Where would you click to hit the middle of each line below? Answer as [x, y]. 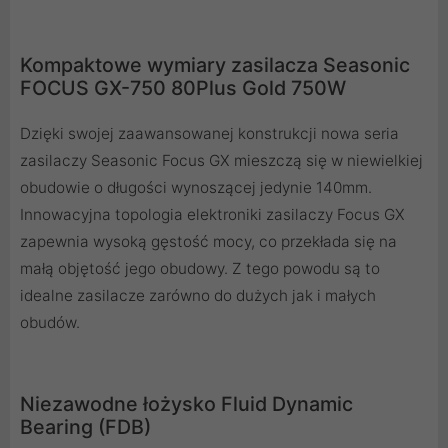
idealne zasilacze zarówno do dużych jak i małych [198, 296]
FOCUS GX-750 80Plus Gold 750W [183, 88]
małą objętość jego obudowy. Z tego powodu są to [200, 269]
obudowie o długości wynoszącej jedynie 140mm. [196, 188]
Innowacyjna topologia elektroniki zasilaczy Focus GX [212, 215]
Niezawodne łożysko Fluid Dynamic [186, 404]
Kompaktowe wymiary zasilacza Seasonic [215, 65]
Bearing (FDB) [85, 427]
